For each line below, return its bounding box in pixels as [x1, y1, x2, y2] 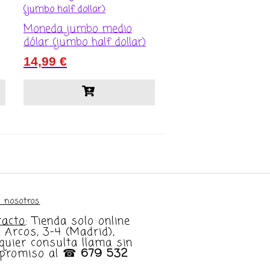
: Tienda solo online [25, 212, 131, 230]
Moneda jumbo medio [24, 20, 132, 38]
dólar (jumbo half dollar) [24, 34, 146, 51]
